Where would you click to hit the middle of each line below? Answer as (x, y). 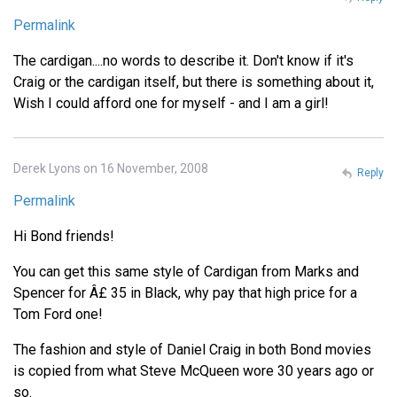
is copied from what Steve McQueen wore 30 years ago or (194, 371)
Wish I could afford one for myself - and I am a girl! (171, 104)
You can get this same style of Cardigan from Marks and (186, 272)
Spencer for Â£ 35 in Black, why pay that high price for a (185, 293)
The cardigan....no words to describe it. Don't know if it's (183, 61)
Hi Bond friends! (64, 237)
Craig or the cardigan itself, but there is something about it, (194, 82)
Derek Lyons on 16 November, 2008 (111, 169)
